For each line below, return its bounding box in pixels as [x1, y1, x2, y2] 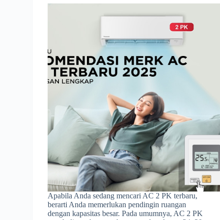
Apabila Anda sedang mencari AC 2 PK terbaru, [48, 191, 198, 200]
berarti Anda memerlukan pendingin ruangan [48, 200, 187, 209]
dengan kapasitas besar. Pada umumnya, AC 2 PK [48, 209, 203, 218]
